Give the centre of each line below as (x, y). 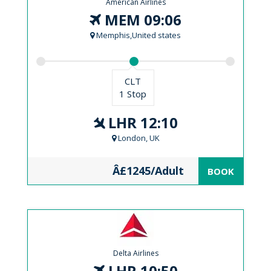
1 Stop (133, 94)
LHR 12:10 (141, 122)
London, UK (138, 138)
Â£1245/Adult (148, 171)
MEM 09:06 (141, 20)
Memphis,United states (138, 35)
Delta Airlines (135, 253)
